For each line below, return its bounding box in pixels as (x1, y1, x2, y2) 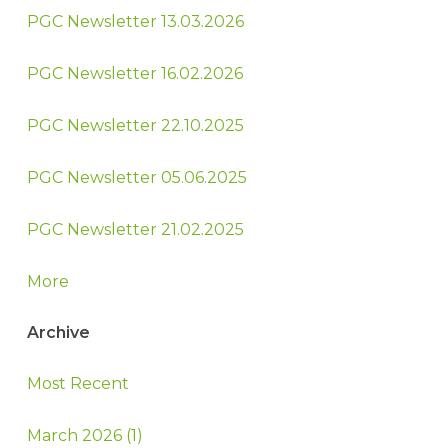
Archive (26, 322, 90, 342)
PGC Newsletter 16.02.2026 (26, 64, 243, 84)
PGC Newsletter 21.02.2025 (26, 219, 244, 239)
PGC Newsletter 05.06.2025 (26, 167, 247, 187)
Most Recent (26, 374, 129, 394)
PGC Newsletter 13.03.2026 (26, 12, 244, 32)
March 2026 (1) (26, 426, 143, 446)
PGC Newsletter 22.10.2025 (26, 116, 244, 136)
